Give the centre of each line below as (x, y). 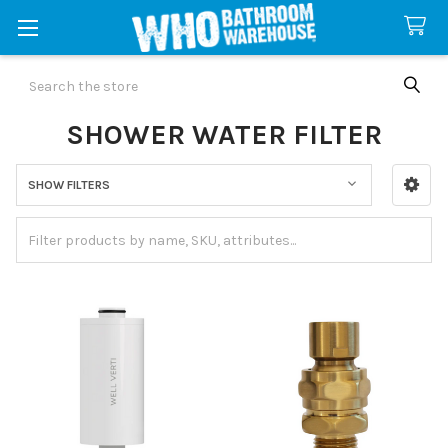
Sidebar (53, 208)
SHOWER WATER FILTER (224, 134)
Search (39, 76)
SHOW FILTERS (68, 184)
